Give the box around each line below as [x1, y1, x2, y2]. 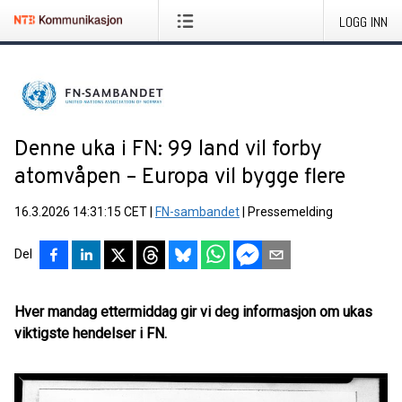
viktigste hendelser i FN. [14, 325, 167, 342]
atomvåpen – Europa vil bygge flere [14, 164, 345, 191]
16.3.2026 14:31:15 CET [14, 205, 147, 219]
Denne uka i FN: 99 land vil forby [14, 136, 322, 163]
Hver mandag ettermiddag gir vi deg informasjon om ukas [14, 303, 372, 320]
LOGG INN [339, 13, 388, 31]
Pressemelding [248, 205, 333, 219]
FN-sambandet [155, 205, 240, 219]
